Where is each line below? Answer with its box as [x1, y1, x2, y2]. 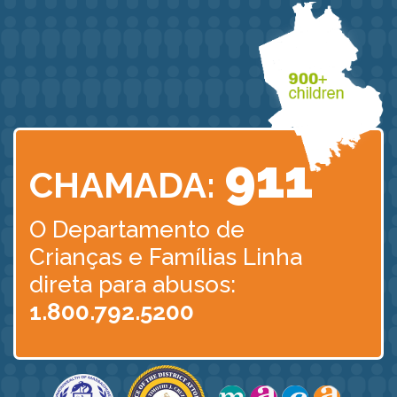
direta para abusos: [29, 271, 236, 299]
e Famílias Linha [128, 244, 302, 271]
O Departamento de [29, 216, 245, 244]
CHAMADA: [29, 164, 215, 206]
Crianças [29, 244, 128, 271]
